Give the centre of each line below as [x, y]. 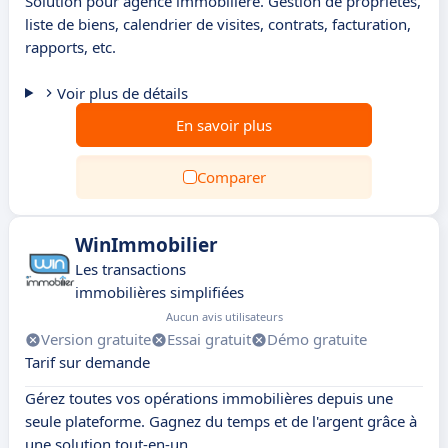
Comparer [231, 177]
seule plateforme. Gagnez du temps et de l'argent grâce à [221, 421]
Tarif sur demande [87, 362]
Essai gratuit [209, 339]
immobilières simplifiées [159, 292]
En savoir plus [224, 125]
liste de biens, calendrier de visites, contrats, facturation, [218, 24]
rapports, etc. [70, 47]
